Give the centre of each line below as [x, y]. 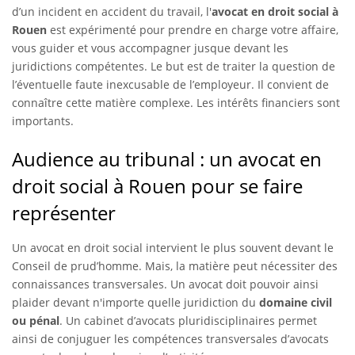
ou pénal [36, 320]
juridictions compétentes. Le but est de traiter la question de [174, 66]
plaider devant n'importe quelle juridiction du [136, 302]
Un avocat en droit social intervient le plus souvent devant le [173, 247]
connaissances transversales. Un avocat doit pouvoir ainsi [165, 284]
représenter [64, 212]
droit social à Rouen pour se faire [157, 185]
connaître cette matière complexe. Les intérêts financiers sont [176, 102]
